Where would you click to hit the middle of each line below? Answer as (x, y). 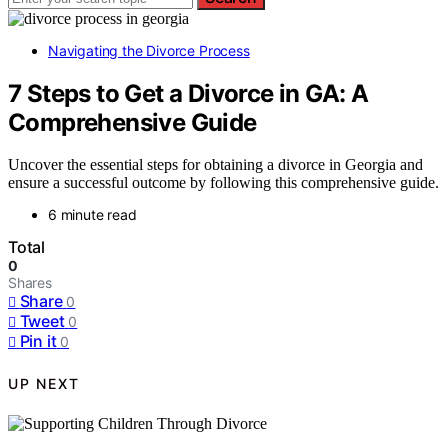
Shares (30, 283)
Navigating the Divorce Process (149, 50)
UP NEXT (44, 383)
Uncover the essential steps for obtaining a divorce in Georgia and (215, 165)
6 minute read (92, 215)
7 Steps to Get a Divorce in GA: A (188, 93)
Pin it (38, 341)
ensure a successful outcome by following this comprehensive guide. (223, 183)
